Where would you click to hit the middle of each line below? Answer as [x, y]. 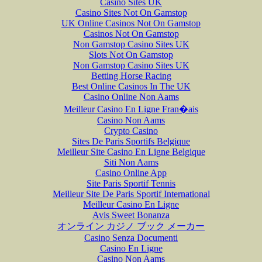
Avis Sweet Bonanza [131, 215]
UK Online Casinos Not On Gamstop [131, 23]
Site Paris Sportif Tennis [131, 183]
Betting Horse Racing [131, 75]
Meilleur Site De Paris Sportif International [131, 194]
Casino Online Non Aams [131, 96]
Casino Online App [131, 173]
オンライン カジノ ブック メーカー [131, 226]
